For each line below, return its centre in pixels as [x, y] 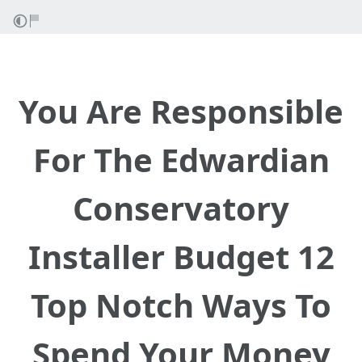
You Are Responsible [181, 111]
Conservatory [181, 208]
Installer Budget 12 [181, 257]
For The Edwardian [181, 160]
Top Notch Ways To [181, 305]
